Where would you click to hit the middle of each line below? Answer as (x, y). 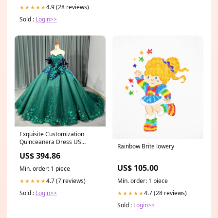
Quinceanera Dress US (50, 142)
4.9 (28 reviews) (68, 7)
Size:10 (29, 150)
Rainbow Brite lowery (146, 146)
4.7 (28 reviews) (165, 193)
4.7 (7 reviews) (66, 181)
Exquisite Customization (52, 134)
